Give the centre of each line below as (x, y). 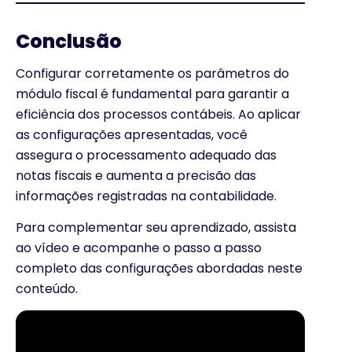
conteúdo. (47, 288)
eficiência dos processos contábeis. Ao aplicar (158, 114)
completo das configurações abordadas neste (159, 268)
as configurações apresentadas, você (132, 134)
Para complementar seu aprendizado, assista (156, 227)
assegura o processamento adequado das (146, 155)
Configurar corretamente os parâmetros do (152, 73)
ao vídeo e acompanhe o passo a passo (139, 247)
